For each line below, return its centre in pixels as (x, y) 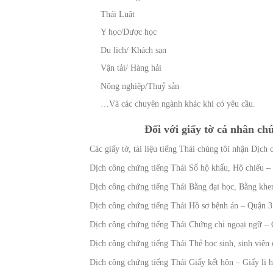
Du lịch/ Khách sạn (134, 50)
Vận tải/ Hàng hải (131, 68)
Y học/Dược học (129, 32)
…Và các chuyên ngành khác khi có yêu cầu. (178, 104)
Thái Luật (118, 15)
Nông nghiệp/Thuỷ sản (140, 86)
